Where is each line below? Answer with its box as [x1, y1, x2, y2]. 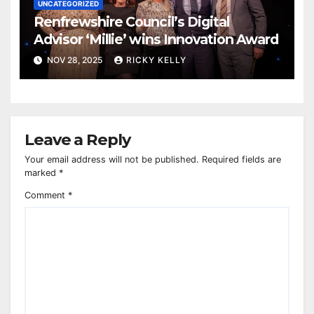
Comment [25, 190, 68, 201]
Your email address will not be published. [25, 154, 199, 165]
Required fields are [202, 154, 281, 165]
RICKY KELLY [125, 54, 186, 65]
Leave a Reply [25, 129, 130, 149]
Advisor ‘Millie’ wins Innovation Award [33, 31, 279, 48]
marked [25, 168, 59, 179]
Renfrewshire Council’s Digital [33, 13, 229, 31]
